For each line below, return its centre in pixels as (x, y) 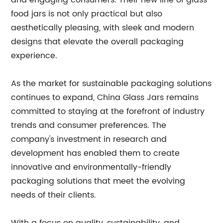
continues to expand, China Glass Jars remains (105, 98)
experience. (34, 56)
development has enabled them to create (96, 153)
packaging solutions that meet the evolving (98, 181)
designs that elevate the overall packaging (98, 42)
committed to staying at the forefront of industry (108, 111)
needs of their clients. (54, 195)
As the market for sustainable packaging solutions (111, 84)
